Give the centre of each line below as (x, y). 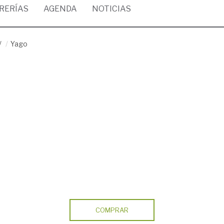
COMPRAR (112, 210)
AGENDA (60, 9)
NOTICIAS (111, 9)
